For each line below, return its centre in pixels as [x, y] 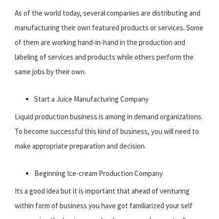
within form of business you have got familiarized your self [104, 206]
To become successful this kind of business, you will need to [107, 131]
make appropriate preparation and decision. [80, 146]
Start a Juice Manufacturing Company [91, 99]
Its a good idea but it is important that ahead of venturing [102, 191]
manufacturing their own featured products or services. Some [109, 28]
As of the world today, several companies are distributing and [108, 13]
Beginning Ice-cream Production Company [99, 174]
